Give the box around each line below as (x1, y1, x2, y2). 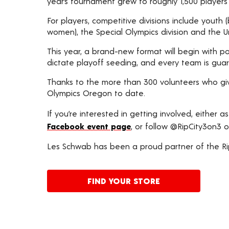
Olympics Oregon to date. (47, 88, 145, 98)
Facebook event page (47, 121, 131, 131)
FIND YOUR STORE (87, 176, 160, 186)
